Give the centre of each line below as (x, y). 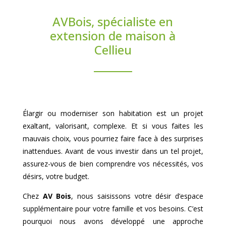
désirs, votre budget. (56, 176)
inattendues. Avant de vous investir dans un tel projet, (113, 151)
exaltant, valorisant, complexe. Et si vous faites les (113, 126)
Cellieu (113, 50)
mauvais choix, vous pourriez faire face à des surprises (113, 138)
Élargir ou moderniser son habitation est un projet (113, 113)
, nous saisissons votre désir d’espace (137, 196)
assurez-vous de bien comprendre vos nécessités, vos (113, 164)
